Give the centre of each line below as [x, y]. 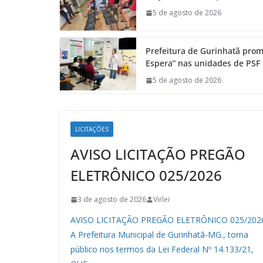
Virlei [161, 200]
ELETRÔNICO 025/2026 [146, 176]
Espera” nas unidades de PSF [203, 63]
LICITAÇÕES [92, 129]
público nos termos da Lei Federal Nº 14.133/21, [162, 249]
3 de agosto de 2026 [112, 200]
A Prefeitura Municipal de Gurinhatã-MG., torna [159, 235]
